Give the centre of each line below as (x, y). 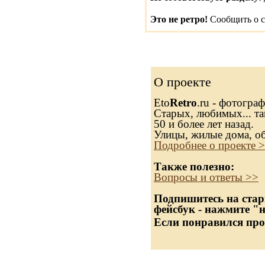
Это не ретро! (179, 19)
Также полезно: (194, 167)
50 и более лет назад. (204, 124)
